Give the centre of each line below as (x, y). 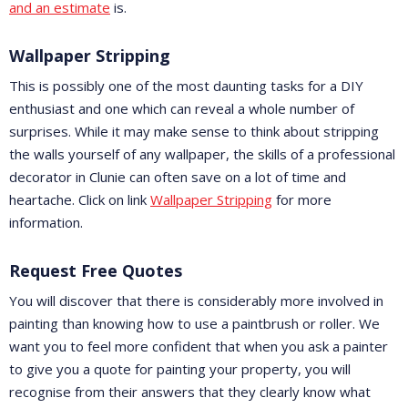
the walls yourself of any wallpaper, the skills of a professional (202, 154)
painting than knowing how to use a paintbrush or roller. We (194, 324)
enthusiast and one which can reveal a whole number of (182, 109)
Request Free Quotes (96, 271)
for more (302, 200)
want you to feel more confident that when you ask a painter (199, 347)
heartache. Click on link (80, 200)
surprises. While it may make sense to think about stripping (194, 132)
